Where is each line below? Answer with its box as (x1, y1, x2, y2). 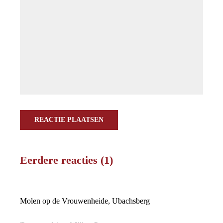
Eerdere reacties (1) (20, 154, 113, 166)
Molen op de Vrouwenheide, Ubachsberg (20, 197, 150, 205)
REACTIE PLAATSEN (34, 116, 104, 123)
